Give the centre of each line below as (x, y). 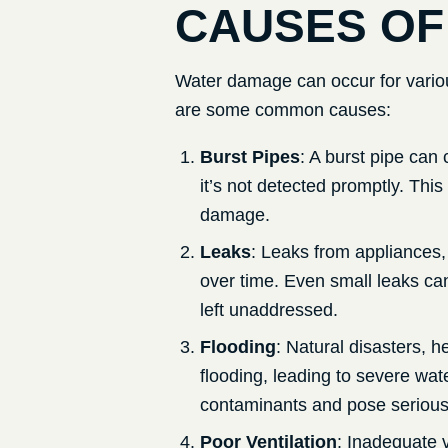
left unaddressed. (268, 310)
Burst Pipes (249, 157)
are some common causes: (282, 110)
